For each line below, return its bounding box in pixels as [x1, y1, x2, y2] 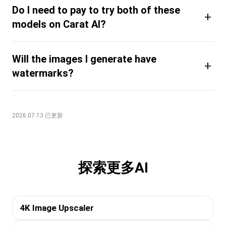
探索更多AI [78, 159, 148, 176]
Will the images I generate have [12, 52, 156, 65]
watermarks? [12, 67, 74, 79]
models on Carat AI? [12, 18, 106, 30]
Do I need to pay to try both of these [12, 4, 180, 16]
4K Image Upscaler [20, 202, 94, 213]
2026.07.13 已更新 [12, 111, 63, 119]
